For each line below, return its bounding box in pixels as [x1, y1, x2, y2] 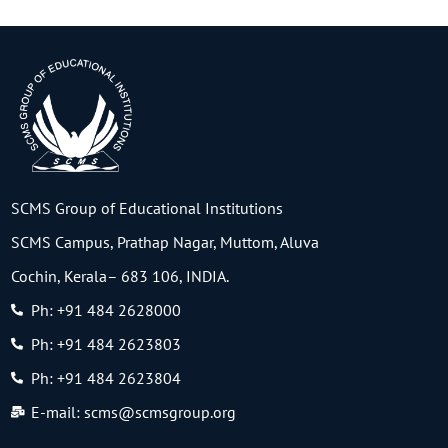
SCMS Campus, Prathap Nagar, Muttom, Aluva [11, 232, 319, 253]
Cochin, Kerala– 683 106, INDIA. [11, 266, 229, 287]
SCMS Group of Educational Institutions [11, 198, 283, 219]
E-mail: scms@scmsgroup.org [31, 402, 236, 423]
